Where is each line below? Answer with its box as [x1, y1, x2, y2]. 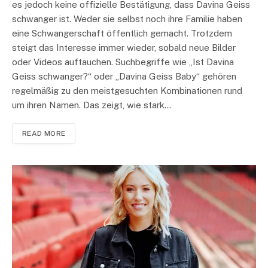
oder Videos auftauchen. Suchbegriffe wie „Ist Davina [12, 57, 234, 68]
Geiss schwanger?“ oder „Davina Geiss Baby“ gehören [12, 71, 236, 82]
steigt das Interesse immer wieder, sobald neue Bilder [12, 42, 236, 53]
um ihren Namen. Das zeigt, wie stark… [12, 100, 171, 111]
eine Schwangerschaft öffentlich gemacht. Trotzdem [12, 28, 232, 39]
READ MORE [22, 129, 66, 138]
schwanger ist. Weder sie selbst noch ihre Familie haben [12, 14, 242, 25]
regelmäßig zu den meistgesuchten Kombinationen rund [12, 86, 242, 96]
